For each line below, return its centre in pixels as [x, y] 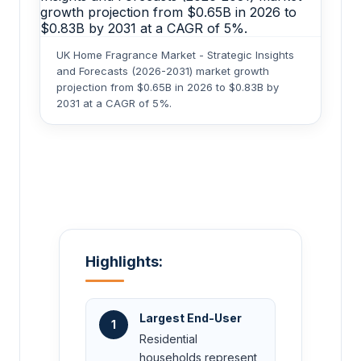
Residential [168, 339]
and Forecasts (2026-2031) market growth [163, 71]
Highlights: [124, 262]
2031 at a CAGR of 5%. [114, 104]
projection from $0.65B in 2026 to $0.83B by [168, 87]
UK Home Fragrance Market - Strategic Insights [175, 55]
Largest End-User [191, 318]
